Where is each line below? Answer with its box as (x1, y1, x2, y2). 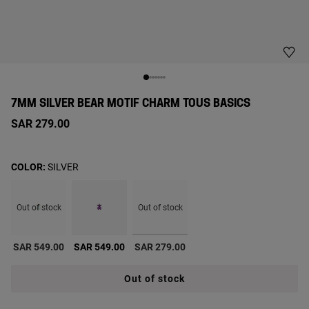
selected (159, 236, 199, 249)
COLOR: (11, 161, 48, 172)
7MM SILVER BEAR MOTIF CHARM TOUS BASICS (11, 98, 250, 109)
